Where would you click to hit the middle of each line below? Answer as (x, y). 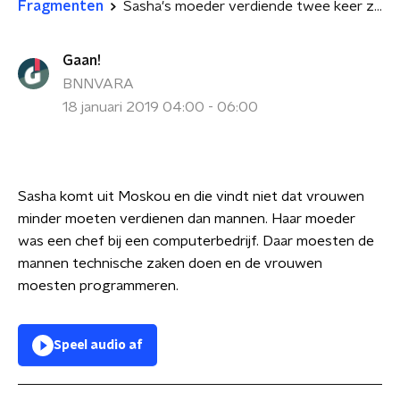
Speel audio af (98, 346)
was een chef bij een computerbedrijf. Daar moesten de (196, 241)
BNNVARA (98, 84)
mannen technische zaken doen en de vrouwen (170, 263)
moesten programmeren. (98, 286)
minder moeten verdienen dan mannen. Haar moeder (187, 219)
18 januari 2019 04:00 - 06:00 (160, 107)
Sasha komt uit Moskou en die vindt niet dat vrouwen (191, 196)
